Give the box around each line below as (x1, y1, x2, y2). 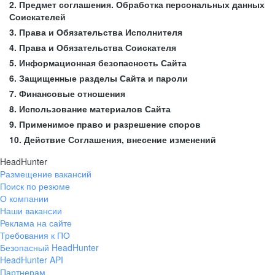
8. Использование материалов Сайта (9, 103, 171, 115)
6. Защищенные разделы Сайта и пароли (9, 72, 188, 84)
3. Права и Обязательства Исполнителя (9, 26, 182, 38)
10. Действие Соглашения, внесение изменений (9, 133, 216, 145)
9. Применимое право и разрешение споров (9, 118, 201, 130)
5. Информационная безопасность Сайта (9, 56, 187, 69)
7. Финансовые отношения (9, 87, 125, 99)
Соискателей (9, 10, 66, 23)
